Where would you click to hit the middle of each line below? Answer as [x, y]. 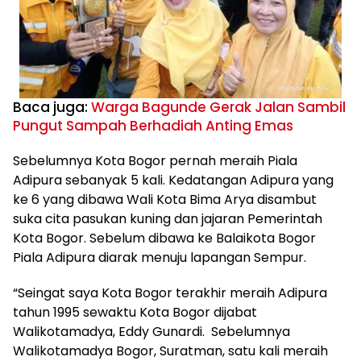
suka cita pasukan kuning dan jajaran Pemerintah [168, 218]
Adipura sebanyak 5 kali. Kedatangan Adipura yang [173, 180]
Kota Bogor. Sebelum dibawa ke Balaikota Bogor [164, 238]
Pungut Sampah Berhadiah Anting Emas [153, 125]
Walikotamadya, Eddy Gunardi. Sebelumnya [151, 331]
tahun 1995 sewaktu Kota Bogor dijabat [135, 312]
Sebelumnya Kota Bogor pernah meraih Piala [155, 160]
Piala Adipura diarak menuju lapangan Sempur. [160, 257]
